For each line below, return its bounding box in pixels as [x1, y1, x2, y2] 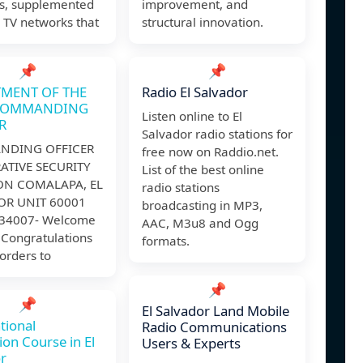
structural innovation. [142, 14, 263, 31]
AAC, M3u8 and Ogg [142, 215, 258, 232]
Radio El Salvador [142, 83, 248, 102]
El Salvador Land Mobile [142, 301, 289, 321]
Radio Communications [142, 318, 287, 337]
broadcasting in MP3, [142, 197, 263, 214]
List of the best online [142, 161, 264, 178]
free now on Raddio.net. [142, 143, 279, 160]
